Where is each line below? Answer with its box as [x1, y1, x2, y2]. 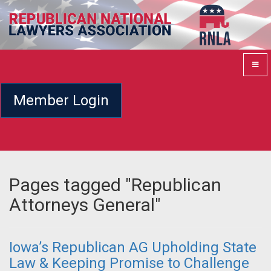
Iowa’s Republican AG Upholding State [9, 239, 256, 256]
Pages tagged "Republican [9, 174, 221, 196]
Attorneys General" [9, 194, 161, 216]
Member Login [13, 91, 109, 109]
